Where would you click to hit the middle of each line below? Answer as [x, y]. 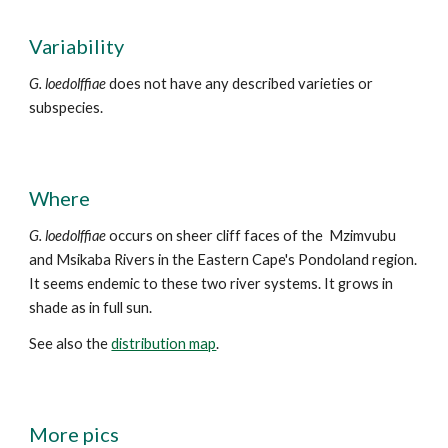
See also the [70, 343]
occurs [133, 235]
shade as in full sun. [91, 307]
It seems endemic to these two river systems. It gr [191, 283]
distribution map [164, 343]
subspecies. [66, 107]
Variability [77, 46]
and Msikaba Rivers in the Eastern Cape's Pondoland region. [223, 259]
